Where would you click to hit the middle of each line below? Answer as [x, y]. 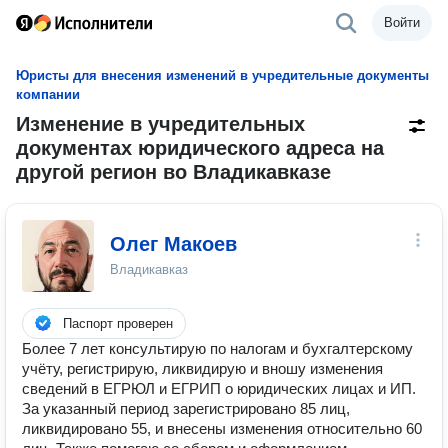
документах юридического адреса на [200, 148]
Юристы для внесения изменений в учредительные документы [222, 75]
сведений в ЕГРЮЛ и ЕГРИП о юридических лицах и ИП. [219, 388]
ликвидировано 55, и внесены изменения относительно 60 [222, 428]
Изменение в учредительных [160, 124]
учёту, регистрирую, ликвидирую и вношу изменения [202, 368]
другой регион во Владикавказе [173, 172]
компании [48, 94]
